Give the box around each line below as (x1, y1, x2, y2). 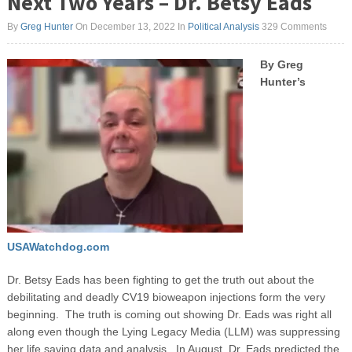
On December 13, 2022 (72, 20, 175, 32)
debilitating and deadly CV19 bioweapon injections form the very (6, 291, 325, 304)
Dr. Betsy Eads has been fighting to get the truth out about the (6, 273, 314, 287)
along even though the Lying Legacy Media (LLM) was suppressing (6, 325, 340, 339)
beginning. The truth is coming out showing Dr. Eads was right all (6, 308, 332, 321)
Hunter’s (259, 75, 306, 88)
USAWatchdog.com (6, 240, 109, 254)
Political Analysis (187, 20, 259, 32)
